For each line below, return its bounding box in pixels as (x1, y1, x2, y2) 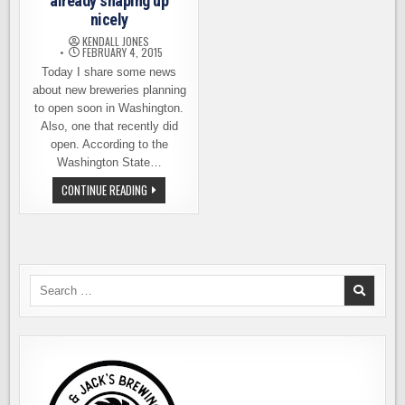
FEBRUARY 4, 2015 (80, 44, 164, 60)
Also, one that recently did (40, 119, 178, 133)
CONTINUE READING (61, 181, 148, 199)
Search (29, 276, 67, 289)
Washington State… (56, 155, 162, 169)
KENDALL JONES (82, 33, 150, 49)
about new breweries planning (32, 83, 186, 97)
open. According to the (50, 137, 168, 151)
